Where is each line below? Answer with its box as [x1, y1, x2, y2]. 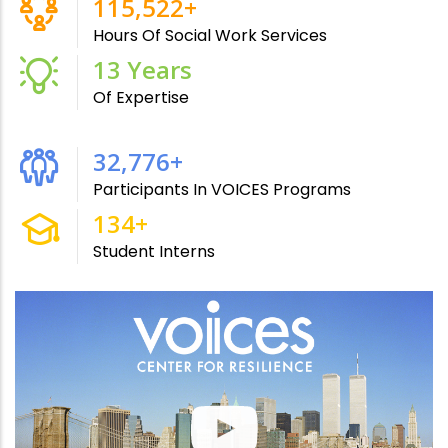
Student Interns [93, 240, 215, 264]
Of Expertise [93, 86, 189, 110]
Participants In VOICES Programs [93, 178, 351, 202]
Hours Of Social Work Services [93, 24, 327, 48]
